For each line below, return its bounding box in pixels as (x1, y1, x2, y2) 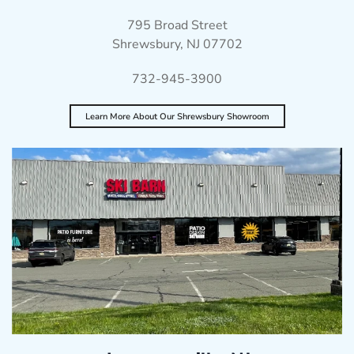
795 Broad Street (126, 17, 228, 35)
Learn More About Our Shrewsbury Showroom (85, 110, 269, 122)
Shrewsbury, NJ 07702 (111, 36, 243, 54)
